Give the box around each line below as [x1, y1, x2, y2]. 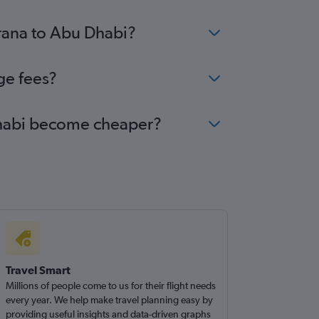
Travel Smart [6, 263, 71, 276]
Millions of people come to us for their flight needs [6, 280, 216, 291]
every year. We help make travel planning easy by [6, 294, 214, 305]
